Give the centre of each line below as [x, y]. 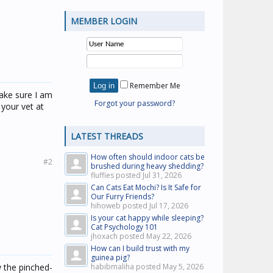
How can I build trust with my [140, 248]
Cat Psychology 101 [124, 227]
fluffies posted [117, 175]
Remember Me [154, 86]
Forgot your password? [135, 103]
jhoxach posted [119, 236]
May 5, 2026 [183, 267]
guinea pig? [110, 257]
